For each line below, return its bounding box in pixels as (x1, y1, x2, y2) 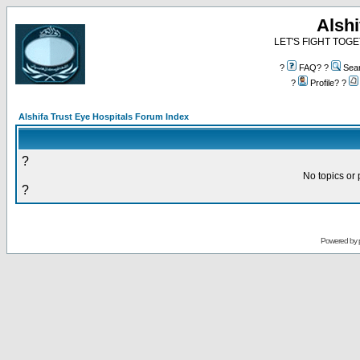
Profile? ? (309, 78, 346, 88)
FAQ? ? (299, 63, 329, 72)
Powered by (321, 236, 358, 245)
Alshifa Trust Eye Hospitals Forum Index (18, 112, 189, 121)
